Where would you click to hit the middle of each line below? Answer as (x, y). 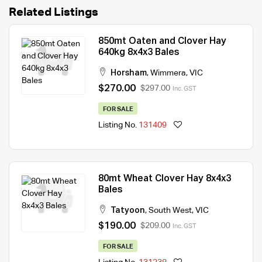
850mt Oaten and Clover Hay (162, 41)
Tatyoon (128, 210)
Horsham (129, 73)
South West (170, 210)
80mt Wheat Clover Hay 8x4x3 (165, 179)
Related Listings (54, 12)
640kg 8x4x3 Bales (139, 52)
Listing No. (118, 125)
